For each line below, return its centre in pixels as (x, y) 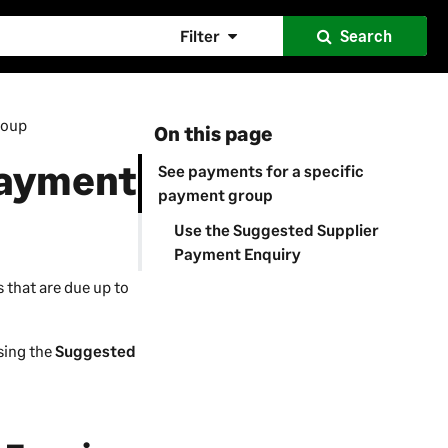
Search (366, 35)
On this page (212, 133)
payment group (215, 195)
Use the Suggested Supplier (276, 229)
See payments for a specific (260, 171)
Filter (199, 35)
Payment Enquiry (237, 253)
